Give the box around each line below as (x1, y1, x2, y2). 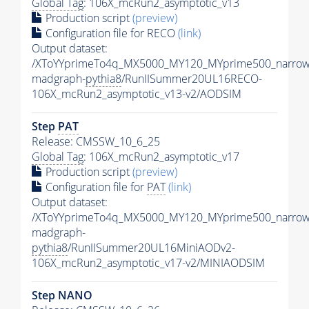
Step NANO (32, 288, 92, 303)
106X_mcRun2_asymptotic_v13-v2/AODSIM (32, 86, 241, 102)
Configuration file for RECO (43, 26, 178, 41)
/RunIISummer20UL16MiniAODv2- (68, 240, 235, 256)
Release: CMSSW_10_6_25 (32, 134, 160, 150)
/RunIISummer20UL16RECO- (121, 71, 262, 87)
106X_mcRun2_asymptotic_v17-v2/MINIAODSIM (32, 255, 265, 271)
